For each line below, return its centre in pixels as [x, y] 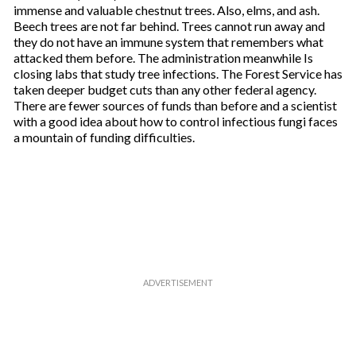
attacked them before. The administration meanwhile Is [163, 58]
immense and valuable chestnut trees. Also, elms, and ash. [166, 10]
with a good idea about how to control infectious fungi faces [175, 121]
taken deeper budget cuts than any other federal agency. [164, 89]
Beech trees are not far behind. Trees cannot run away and [169, 26]
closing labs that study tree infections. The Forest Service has [178, 74]
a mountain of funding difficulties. [104, 137]
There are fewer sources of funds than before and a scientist [175, 105]
